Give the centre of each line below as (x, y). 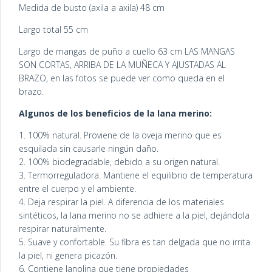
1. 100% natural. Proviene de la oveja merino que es (120, 135)
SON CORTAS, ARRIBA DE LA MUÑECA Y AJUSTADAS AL (122, 65)
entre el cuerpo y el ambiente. (77, 189)
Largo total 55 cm (53, 30)
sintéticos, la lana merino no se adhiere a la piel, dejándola (134, 216)
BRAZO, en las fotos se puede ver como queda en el (122, 78)
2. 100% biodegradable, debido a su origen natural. (119, 162)
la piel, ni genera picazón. (68, 256)
